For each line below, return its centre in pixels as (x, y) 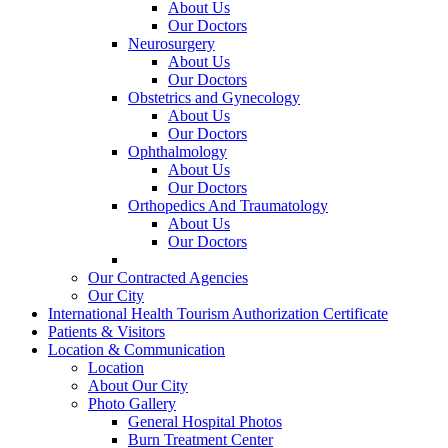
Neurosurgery (171, 43)
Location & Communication (136, 349)
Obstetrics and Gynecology (214, 97)
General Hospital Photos (205, 421)
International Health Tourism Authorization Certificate (218, 313)
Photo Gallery (132, 403)
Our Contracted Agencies (168, 277)
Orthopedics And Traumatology (228, 205)
